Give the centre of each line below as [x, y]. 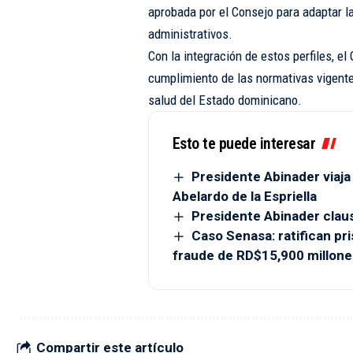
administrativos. [190, 34]
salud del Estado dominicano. [225, 100]
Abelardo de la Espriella [244, 197]
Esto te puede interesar [244, 143]
